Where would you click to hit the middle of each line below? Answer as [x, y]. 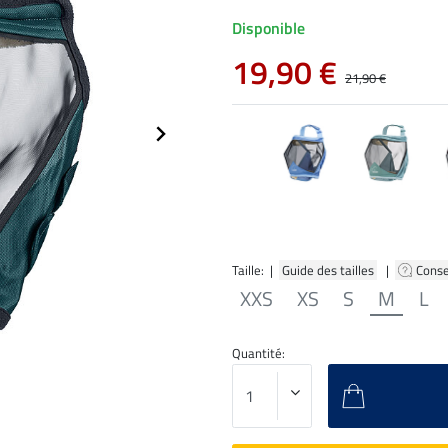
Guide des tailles [328, 269]
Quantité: [258, 352]
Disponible [268, 28]
